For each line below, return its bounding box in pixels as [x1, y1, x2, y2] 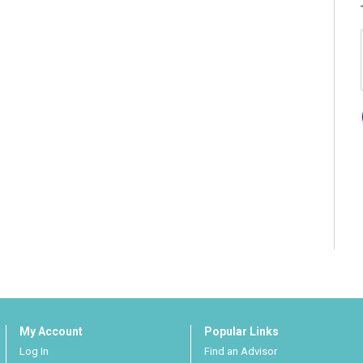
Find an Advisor [203, 345, 277, 358]
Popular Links [203, 325, 279, 339]
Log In [19, 345, 49, 358]
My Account [19, 325, 83, 339]
